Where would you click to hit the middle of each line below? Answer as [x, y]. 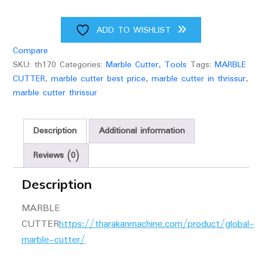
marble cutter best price [98, 79]
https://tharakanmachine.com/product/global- [156, 224]
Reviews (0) [56, 155]
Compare [30, 51]
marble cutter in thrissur [198, 79]
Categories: [82, 65]
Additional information [142, 131]
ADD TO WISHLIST [133, 30]
